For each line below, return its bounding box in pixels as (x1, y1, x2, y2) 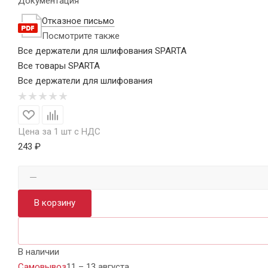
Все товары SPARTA (18, 60, 100, 71)
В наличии (18, 246, 59, 257)
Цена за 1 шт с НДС (18, 126, 100, 137)
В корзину (34, 197, 75, 208)
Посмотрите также (42, 30, 120, 41)
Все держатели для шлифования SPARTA (18, 45, 187, 56)
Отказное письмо (42, 15, 114, 26)
